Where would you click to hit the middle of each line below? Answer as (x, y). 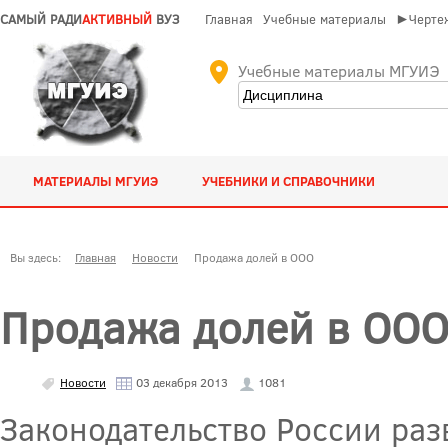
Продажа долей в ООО (254, 257)
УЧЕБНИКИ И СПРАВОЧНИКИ (289, 181)
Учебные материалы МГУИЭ (338, 70)
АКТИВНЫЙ (117, 19)
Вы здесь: (38, 257)
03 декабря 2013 (180, 381)
